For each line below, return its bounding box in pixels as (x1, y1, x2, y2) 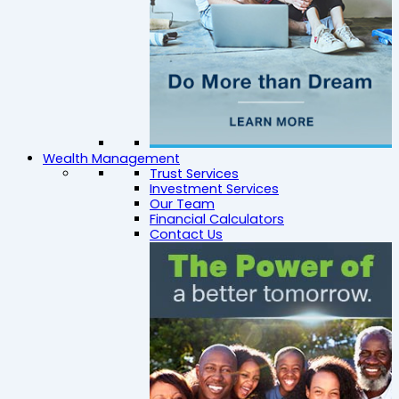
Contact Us (150, 225, 223, 244)
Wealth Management (43, 150, 180, 168)
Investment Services (150, 180, 279, 199)
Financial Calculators (150, 210, 284, 229)
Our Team (150, 195, 215, 214)
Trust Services (150, 165, 239, 183)
